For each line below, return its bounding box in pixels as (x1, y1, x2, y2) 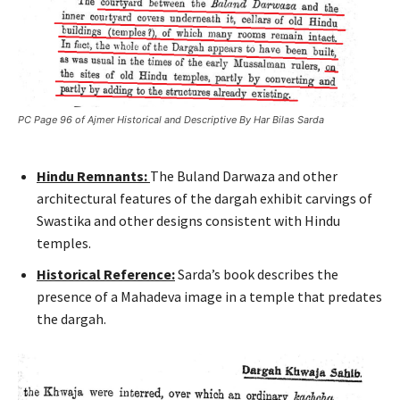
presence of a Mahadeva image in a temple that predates (37, 287, 382, 305)
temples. (37, 233, 91, 252)
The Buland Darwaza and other (150, 166, 337, 185)
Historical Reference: (37, 264, 175, 283)
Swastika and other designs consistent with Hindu (37, 211, 340, 229)
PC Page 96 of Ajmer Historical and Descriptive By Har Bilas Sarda (18, 112, 324, 126)
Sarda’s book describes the (175, 264, 338, 283)
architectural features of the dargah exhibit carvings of (37, 188, 372, 207)
